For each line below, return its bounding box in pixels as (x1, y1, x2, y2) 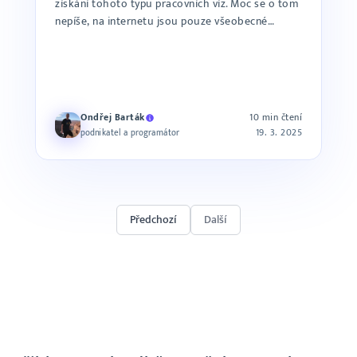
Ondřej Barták (80, 109, 145, 125)
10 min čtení (249, 109, 302, 125)
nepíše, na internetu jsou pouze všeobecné (55, 12, 268, 30)
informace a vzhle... (55, 29, 152, 48)
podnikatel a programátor (80, 125, 180, 140)
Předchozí (130, 210, 177, 229)
